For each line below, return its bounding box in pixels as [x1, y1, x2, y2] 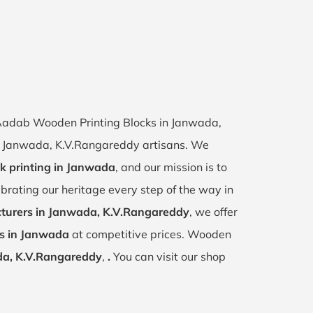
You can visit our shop [113, 249, 226, 263]
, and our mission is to [115, 160, 227, 174]
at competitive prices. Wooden [69, 227, 231, 241]
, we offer [189, 205, 238, 219]
